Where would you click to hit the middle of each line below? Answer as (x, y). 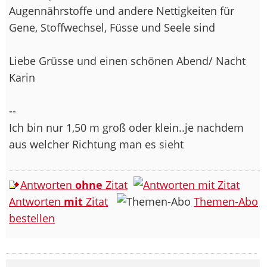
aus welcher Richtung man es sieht (98, 144)
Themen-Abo (226, 201)
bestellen (32, 218)
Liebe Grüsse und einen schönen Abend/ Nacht (127, 60)
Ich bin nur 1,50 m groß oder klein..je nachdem (126, 127)
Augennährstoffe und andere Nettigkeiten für (122, 10)
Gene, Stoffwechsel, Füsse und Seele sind (112, 27)
